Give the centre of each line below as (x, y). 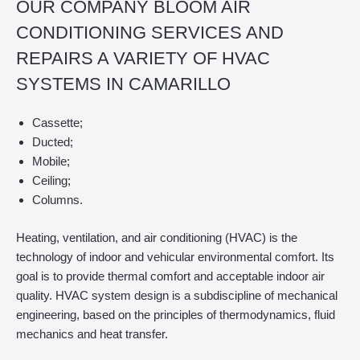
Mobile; (51, 162)
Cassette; (57, 123)
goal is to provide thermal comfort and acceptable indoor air (170, 276)
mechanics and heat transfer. (92, 333)
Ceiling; (51, 181)
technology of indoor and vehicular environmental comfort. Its (175, 256)
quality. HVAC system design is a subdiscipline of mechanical (177, 295)
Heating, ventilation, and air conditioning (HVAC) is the (157, 237)
